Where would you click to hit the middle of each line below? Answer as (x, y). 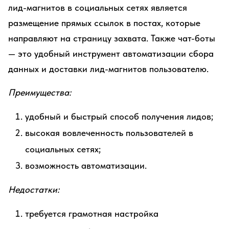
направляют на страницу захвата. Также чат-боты (112, 38)
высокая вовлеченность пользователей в (109, 133)
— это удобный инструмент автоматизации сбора (111, 53)
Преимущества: (40, 92)
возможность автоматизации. (86, 165)
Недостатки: (34, 189)
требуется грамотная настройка (92, 213)
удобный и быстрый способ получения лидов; (119, 116)
